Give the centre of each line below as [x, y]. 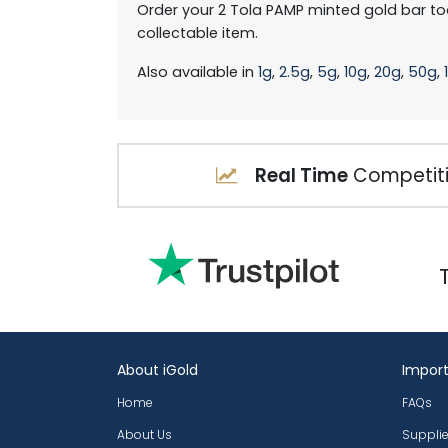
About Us [144, 435]
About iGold [157, 369]
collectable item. [197, 33]
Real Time [301, 175]
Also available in [197, 72]
